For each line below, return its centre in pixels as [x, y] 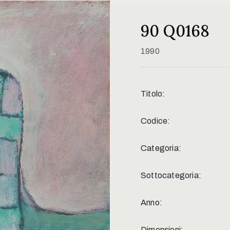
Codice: [156, 121]
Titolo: [153, 93]
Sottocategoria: [171, 175]
